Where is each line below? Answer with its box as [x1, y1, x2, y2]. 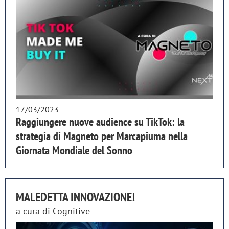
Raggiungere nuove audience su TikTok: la [16, 114, 185, 129]
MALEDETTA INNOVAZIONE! [16, 189, 135, 205]
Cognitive [53, 205, 90, 217]
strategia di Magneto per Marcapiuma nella [16, 129, 188, 144]
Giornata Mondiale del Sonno [16, 143, 132, 158]
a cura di [16, 205, 53, 217]
